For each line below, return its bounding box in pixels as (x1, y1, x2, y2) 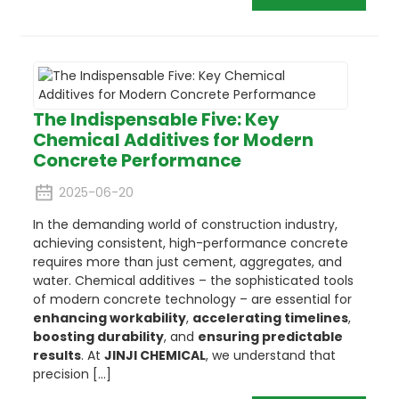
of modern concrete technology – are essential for (32, 290, 352, 309)
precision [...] (32, 365, 111, 384)
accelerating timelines (191, 309, 348, 328)
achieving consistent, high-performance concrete (32, 234, 348, 253)
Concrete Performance (32, 148, 241, 174)
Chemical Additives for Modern (32, 127, 313, 153)
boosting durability (32, 328, 164, 346)
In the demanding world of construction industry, (32, 216, 338, 234)
